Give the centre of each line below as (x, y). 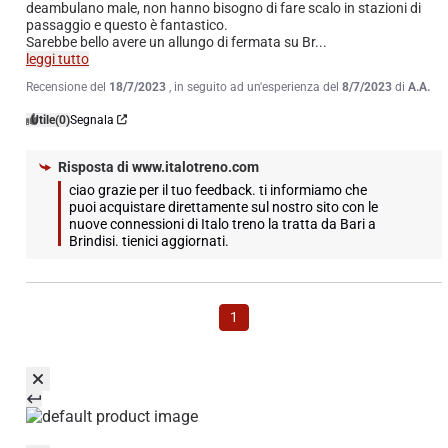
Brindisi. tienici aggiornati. (149, 240)
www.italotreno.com (194, 166)
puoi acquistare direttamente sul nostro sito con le (223, 206)
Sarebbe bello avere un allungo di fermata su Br (170, 41)
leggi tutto (57, 58)
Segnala (92, 119)
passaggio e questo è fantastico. (127, 24)
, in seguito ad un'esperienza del (255, 86)
